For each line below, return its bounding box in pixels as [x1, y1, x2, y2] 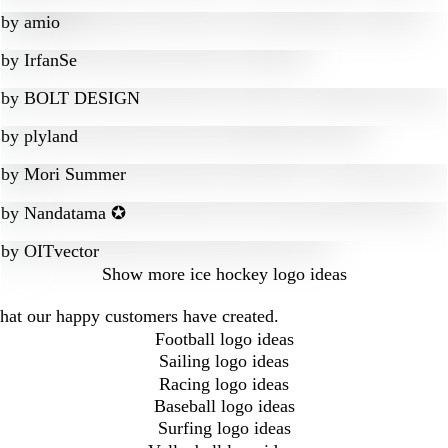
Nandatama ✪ [24, 203, 126, 223]
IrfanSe [24, 50, 77, 70]
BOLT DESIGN [24, 88, 140, 108]
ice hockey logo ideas [189, 264, 347, 285]
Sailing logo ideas [159, 351, 289, 372]
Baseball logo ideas [153, 395, 295, 416]
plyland [24, 126, 78, 146]
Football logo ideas [154, 328, 294, 349]
